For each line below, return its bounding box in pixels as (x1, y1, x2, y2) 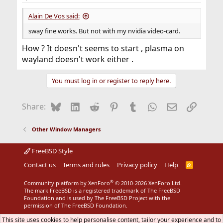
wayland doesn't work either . (21, 54, 133, 65)
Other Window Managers (32, 125, 101, 133)
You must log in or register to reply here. (52, 76, 171, 86)
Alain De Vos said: (28, 11, 80, 21)
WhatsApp (157, 100, 196, 111)
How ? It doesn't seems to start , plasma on (21, 43, 184, 54)
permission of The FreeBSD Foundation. (23, 202, 127, 210)
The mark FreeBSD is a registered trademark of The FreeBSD (23, 187, 180, 195)
